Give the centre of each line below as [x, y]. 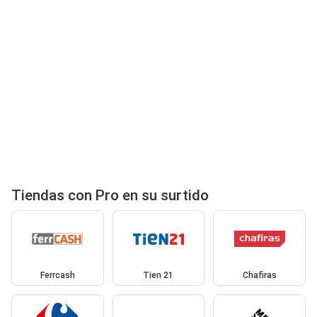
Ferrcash [57, 275]
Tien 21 [158, 275]
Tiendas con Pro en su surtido [110, 195]
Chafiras [259, 275]
